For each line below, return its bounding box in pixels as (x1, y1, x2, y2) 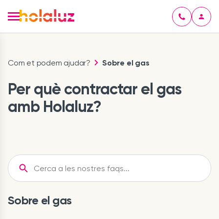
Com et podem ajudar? (8, 58, 90, 67)
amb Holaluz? (8, 97, 101, 116)
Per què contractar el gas (8, 80, 181, 98)
